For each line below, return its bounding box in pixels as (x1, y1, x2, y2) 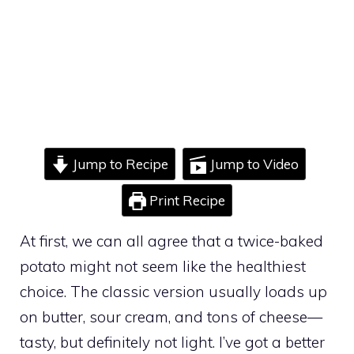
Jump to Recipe (69, 156, 168, 172)
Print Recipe (146, 192, 226, 209)
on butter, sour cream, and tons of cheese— (20, 307, 322, 326)
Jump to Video (206, 156, 299, 172)
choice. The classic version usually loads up (20, 282, 327, 301)
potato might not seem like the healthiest (20, 257, 306, 276)
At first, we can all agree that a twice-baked (20, 232, 323, 250)
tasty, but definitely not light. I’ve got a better (20, 333, 325, 352)
